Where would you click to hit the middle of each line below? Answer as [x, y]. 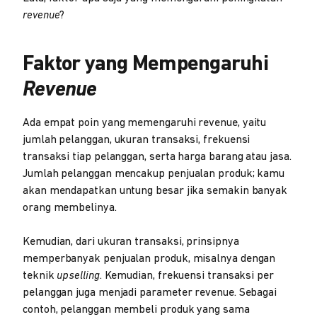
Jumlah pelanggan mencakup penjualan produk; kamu [154, 174]
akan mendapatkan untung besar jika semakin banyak [155, 191]
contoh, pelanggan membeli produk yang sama [136, 310]
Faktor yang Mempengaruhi [145, 64]
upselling [78, 276]
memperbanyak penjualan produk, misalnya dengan [149, 259]
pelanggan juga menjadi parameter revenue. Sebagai [150, 293]
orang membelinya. [70, 208]
